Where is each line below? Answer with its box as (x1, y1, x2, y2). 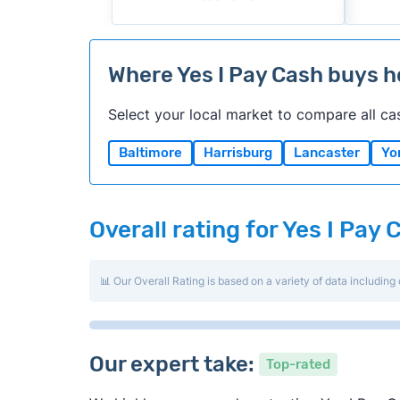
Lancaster (293, 145, 360, 162)
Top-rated (265, 356, 330, 373)
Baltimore (118, 145, 182, 162)
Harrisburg (203, 145, 272, 162)
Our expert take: (88, 352, 259, 378)
